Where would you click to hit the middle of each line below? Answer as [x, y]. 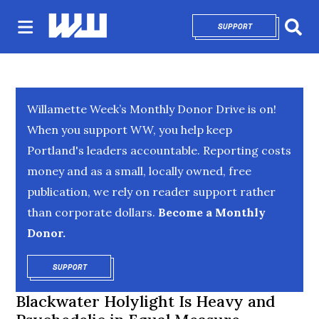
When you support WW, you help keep [130, 130]
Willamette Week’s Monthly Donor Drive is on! [152, 109]
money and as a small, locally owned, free [140, 171]
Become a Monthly [211, 212]
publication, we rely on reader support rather [152, 192]
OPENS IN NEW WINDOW [135, 267]
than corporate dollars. [91, 212]
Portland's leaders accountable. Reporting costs [159, 150]
